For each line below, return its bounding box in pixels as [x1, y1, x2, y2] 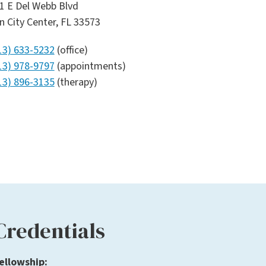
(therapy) [54, 75, 97, 90]
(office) [54, 43, 88, 58]
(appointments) [54, 59, 126, 74]
